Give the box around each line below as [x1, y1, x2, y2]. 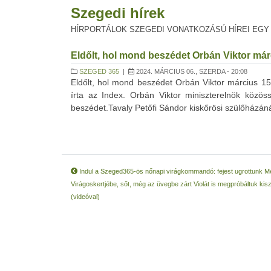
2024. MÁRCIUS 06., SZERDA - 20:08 [134, 68, 247, 75]
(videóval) [71, 193, 100, 200]
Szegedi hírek [71, 5, 165, 21]
